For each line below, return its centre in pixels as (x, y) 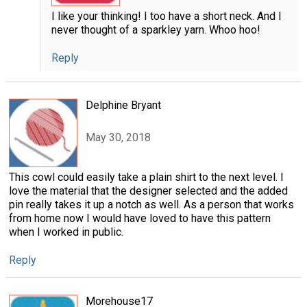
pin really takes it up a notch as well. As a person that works (151, 205)
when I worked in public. (66, 232)
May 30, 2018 (118, 137)
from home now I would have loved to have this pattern (140, 219)
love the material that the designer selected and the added (148, 191)
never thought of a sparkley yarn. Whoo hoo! (156, 30)
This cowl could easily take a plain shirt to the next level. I (146, 177)
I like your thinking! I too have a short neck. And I (166, 16)
